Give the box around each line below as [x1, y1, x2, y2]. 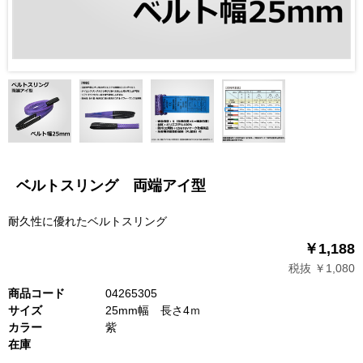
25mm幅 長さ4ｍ [105, 304, 201, 317]
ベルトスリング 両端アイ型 [16, 177, 206, 194]
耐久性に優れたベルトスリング [8, 215, 167, 228]
